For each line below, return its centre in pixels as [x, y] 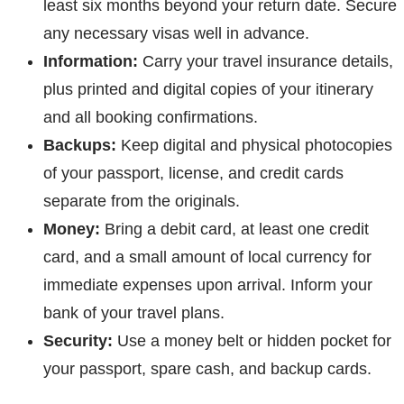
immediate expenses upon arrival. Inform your [208, 285]
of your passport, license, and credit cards [193, 174]
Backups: [80, 146]
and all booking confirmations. [151, 118]
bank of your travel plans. [134, 313]
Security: [78, 341]
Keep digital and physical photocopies [254, 146]
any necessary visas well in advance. [176, 34]
